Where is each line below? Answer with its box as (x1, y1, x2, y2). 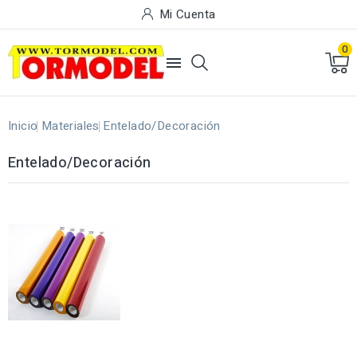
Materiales (41, 117, 100, 135)
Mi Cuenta (159, 6, 216, 23)
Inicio (8, 117, 38, 135)
